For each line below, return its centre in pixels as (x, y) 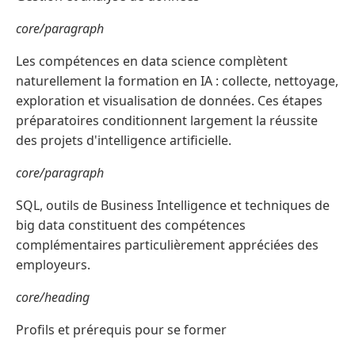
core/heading (53, 298)
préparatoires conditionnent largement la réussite (167, 121)
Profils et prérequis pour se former (121, 330)
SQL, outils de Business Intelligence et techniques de (173, 206)
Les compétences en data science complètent (152, 61)
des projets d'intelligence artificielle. (124, 141)
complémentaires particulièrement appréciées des (167, 245)
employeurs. (53, 265)
